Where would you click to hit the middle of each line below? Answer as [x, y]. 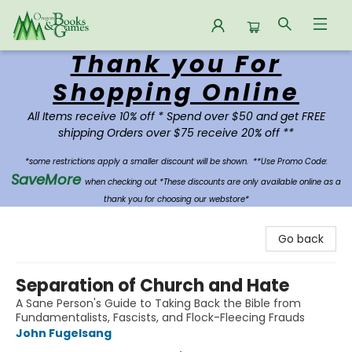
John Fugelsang [64, 333]
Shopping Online [176, 93]
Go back [301, 239]
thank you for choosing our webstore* [176, 199]
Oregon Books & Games [77, 65]
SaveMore [48, 180]
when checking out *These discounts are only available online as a [213, 182]
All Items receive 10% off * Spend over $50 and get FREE [176, 116]
